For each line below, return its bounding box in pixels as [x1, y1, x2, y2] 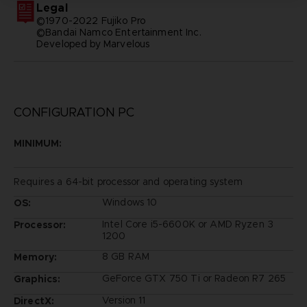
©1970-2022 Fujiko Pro [36, 14, 146, 27]
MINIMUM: [13, 136, 62, 149]
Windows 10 [101, 195, 158, 208]
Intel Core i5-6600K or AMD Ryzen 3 [101, 217, 274, 230]
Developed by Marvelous [36, 37, 150, 50]
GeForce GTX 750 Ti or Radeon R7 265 [101, 271, 286, 284]
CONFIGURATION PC [13, 104, 134, 120]
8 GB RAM [101, 249, 150, 262]
